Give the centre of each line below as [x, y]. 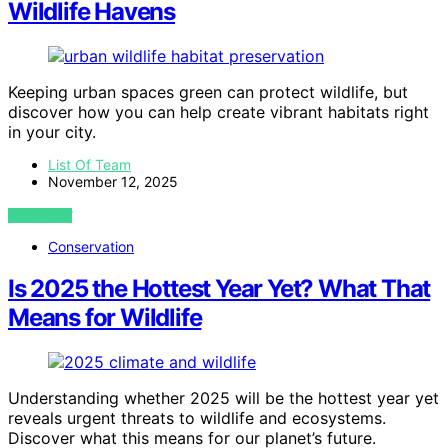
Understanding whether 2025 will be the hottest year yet [223, 398]
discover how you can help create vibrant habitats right [218, 111]
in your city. [52, 131]
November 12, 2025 [113, 181]
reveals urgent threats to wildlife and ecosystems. [197, 418]
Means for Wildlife [105, 318]
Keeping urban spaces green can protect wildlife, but [208, 91]
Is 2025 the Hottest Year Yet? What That [219, 289]
